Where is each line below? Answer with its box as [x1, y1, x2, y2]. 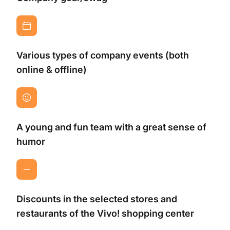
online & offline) [16, 64, 87, 75]
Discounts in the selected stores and [16, 193, 177, 204]
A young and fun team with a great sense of [16, 121, 206, 132]
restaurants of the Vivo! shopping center [16, 207, 194, 219]
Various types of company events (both [16, 49, 189, 61]
